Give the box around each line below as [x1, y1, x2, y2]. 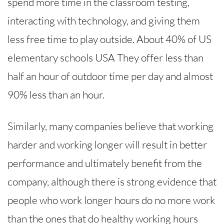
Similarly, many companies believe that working [7, 119, 213, 132]
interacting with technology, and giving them [7, 14, 200, 27]
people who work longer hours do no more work [7, 193, 215, 206]
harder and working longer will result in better [7, 137, 207, 151]
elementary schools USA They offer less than [7, 51, 203, 64]
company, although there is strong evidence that [7, 174, 216, 188]
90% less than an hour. [7, 88, 104, 101]
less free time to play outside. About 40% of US [7, 32, 211, 46]
